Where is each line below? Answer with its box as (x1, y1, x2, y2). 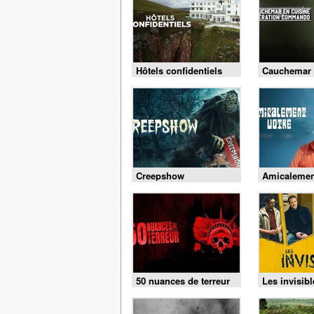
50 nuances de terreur (136, 274, 230, 287)
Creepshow (136, 169, 184, 182)
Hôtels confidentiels (136, 64, 222, 77)
